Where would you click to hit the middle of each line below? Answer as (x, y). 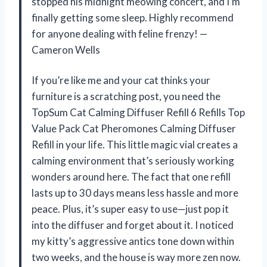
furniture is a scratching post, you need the (126, 96)
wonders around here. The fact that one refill (131, 176)
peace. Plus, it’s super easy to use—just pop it (130, 209)
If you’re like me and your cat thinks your (121, 80)
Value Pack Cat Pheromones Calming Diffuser (134, 128)
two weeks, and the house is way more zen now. (136, 257)
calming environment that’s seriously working (133, 160)
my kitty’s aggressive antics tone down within (133, 241)
